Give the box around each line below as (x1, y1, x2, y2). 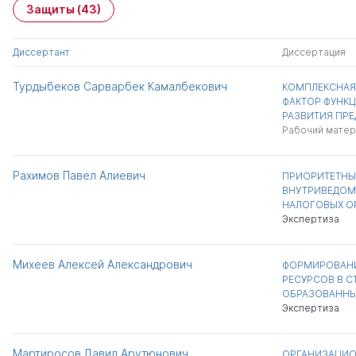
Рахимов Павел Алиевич (13, 168, 145, 182)
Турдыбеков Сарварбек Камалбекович (13, 79, 227, 93)
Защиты (26, 2, 77, 16)
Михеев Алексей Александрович (13, 257, 192, 271)
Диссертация (281, 46, 346, 58)
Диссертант (13, 46, 70, 58)
